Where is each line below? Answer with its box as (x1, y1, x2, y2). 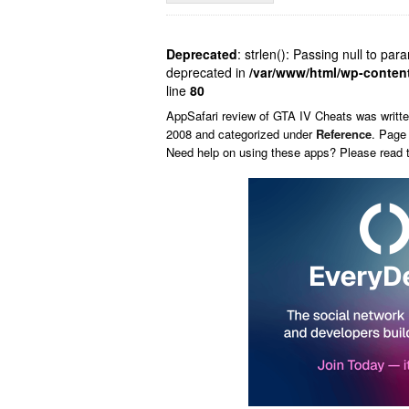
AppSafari (166, 107, 222, 124)
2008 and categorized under (166, 125, 316, 142)
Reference (316, 125, 372, 142)
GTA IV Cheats (273, 107, 352, 124)
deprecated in (166, 63, 249, 81)
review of (222, 107, 273, 124)
